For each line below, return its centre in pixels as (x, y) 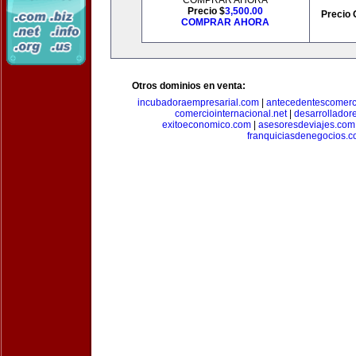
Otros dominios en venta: (189, 86)
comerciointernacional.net (231, 114)
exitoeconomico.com (206, 125)
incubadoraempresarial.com (198, 103)
